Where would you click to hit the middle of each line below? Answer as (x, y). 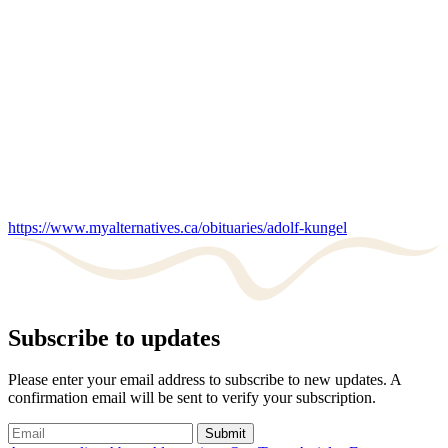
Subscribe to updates (114, 337)
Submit (225, 434)
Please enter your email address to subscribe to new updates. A (204, 380)
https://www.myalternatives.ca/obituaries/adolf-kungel (177, 228)
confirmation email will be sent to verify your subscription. (192, 398)
